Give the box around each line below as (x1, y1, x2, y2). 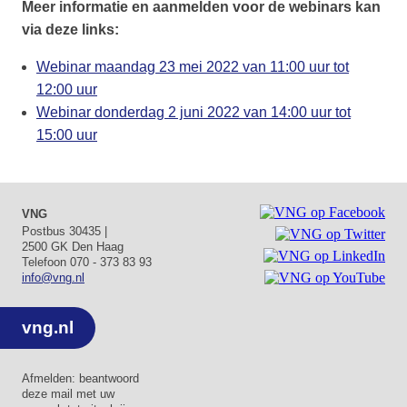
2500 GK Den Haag (22, 240, 124, 254)
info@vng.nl (22, 271, 84, 285)
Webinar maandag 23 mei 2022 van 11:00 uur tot (36, 59, 349, 75)
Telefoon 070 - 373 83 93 (22, 255, 152, 270)
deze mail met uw (22, 387, 114, 401)
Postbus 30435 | (22, 224, 107, 239)
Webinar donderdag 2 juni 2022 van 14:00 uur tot (36, 104, 351, 121)
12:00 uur (36, 82, 97, 98)
